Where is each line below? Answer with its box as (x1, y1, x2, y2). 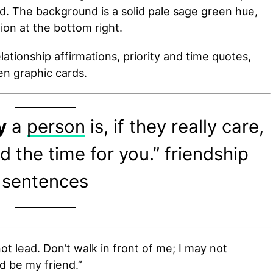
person (27, 116, 85, 137)
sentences (2, 171, 88, 192)
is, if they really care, (85, 116, 264, 137)
